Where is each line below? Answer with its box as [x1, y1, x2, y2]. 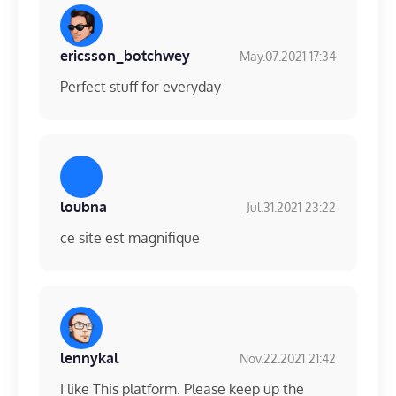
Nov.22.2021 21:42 [240, 350, 336, 366]
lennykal [60, 349, 118, 368]
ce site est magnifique [60, 229, 200, 247]
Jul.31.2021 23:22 [247, 199, 336, 215]
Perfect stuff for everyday [60, 78, 221, 96]
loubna [60, 198, 107, 217]
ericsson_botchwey [60, 47, 190, 65]
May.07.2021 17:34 [240, 48, 336, 64]
